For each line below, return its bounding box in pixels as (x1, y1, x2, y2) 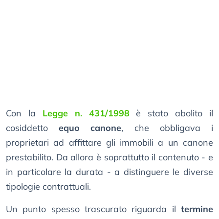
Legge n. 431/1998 (42, 108, 130, 119)
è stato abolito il (129, 108, 213, 119)
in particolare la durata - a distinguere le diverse (6, 166, 213, 178)
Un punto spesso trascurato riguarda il (6, 203, 181, 215)
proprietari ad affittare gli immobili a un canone (6, 137, 213, 149)
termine (181, 203, 213, 215)
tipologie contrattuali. (6, 181, 91, 193)
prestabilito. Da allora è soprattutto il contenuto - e (6, 152, 213, 163)
